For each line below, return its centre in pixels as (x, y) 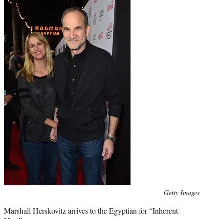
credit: (12, 203)
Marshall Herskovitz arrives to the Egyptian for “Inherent (91, 211)
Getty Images (182, 193)
